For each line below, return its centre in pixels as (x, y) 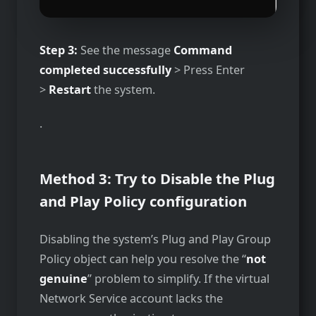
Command (203, 50)
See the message (127, 50)
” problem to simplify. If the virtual (178, 279)
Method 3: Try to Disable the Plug (157, 179)
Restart (71, 89)
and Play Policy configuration (143, 201)
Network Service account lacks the (131, 299)
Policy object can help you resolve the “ (143, 259)
